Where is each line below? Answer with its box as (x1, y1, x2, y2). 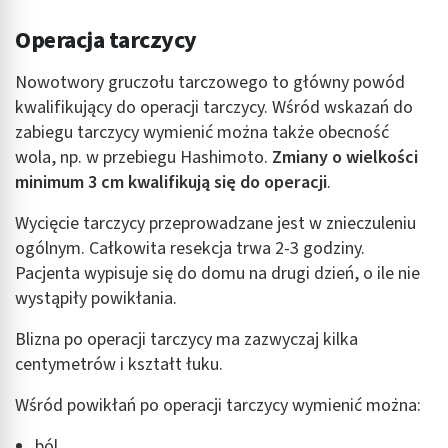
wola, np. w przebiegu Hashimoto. (15, 144, 272, 170)
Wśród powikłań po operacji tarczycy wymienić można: (15, 392, 421, 418)
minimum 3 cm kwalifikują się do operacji (15, 169, 327, 195)
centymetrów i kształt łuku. (15, 351, 223, 377)
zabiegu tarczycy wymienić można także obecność (15, 119, 389, 145)
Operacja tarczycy (15, 22, 197, 58)
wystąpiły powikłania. (15, 285, 177, 311)
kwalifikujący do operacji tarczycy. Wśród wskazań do (15, 94, 413, 120)
